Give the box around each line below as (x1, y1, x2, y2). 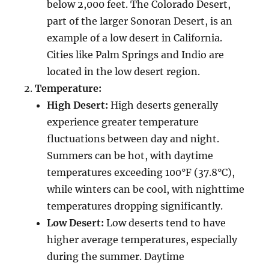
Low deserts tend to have (104, 216, 226, 229)
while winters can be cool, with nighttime (47, 183, 245, 195)
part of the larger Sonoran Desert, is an (47, 14, 233, 27)
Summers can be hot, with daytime (47, 149, 214, 162)
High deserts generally (108, 98, 219, 111)
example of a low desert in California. (47, 31, 223, 44)
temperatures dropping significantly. (47, 199, 223, 212)
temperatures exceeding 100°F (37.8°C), (47, 166, 235, 178)
